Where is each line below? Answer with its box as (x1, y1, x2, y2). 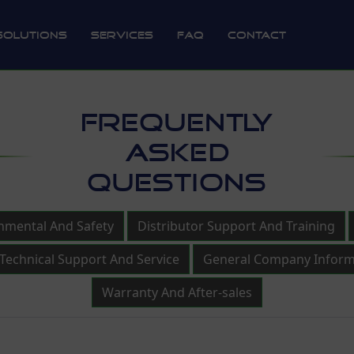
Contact (228, 28, 287, 41)
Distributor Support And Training (137, 217, 335, 235)
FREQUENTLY (80, 110, 273, 137)
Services (91, 28, 154, 41)
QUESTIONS (87, 170, 267, 197)
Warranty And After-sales (102, 284, 252, 301)
